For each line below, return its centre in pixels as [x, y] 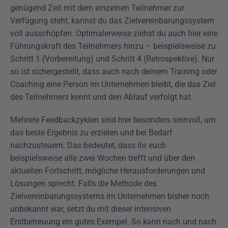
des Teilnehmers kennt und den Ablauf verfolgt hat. [102, 97]
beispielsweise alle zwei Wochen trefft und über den [103, 158]
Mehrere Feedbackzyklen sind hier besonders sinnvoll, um [113, 120]
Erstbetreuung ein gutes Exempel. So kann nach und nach [113, 222]
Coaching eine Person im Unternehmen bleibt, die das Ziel [113, 84]
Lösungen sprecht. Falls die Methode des [83, 184]
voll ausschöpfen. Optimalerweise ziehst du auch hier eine [114, 34]
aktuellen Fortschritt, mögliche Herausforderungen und [108, 171]
